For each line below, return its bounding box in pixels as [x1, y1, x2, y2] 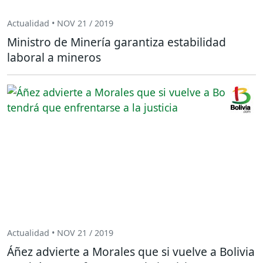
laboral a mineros [7, 49, 101, 65]
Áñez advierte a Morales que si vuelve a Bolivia [7, 243, 255, 259]
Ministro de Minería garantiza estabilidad [7, 33, 226, 50]
